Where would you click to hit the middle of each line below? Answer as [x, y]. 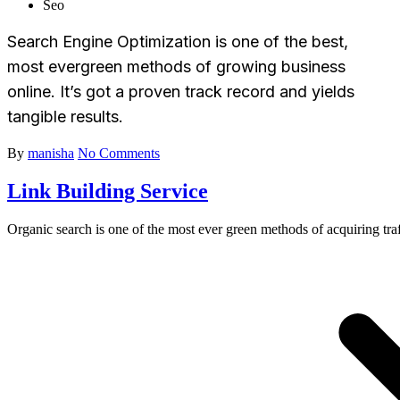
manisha [51, 153]
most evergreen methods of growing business [176, 67]
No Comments [119, 153]
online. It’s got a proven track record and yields [181, 92]
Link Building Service [108, 191]
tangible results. [65, 117]
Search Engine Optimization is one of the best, [178, 42]
